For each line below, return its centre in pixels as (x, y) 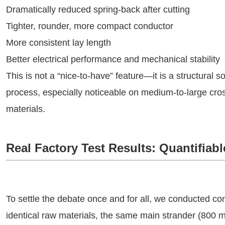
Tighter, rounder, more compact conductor (90, 26)
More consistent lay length (59, 43)
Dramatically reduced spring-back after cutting (98, 10)
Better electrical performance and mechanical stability (113, 59)
